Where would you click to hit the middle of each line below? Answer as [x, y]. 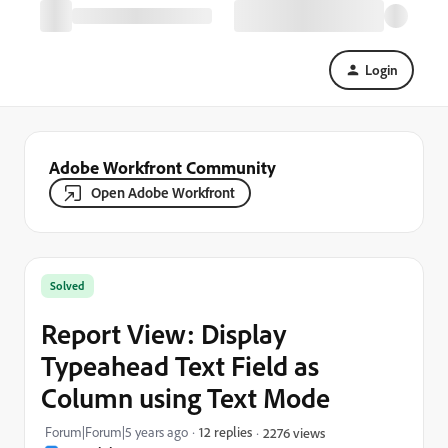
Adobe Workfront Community [162, 167]
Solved [67, 285]
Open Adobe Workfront [163, 192]
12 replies [225, 431]
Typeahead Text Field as [180, 365]
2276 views [294, 432]
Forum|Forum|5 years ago [116, 432]
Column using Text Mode [185, 397]
